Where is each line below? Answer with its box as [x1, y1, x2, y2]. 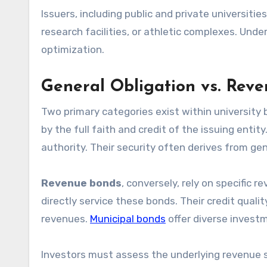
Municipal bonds [90, 213, 166, 225]
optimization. [41, 44, 104, 55]
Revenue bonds [41, 177, 122, 189]
